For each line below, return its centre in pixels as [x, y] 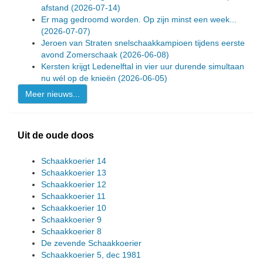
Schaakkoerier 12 [74, 184]
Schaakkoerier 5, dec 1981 [91, 254]
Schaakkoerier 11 [73, 196]
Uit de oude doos [56, 135]
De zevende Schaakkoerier [91, 243]
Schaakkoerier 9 [71, 219]
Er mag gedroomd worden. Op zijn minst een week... [139, 19]
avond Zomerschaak [80, 54]
